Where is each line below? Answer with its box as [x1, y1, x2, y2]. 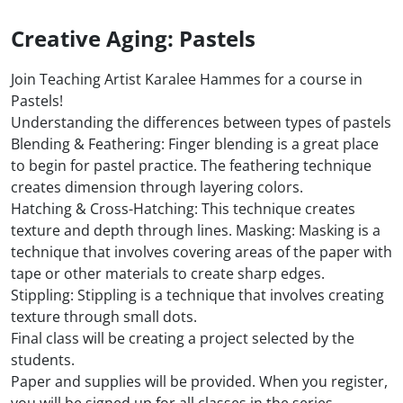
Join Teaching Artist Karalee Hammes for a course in [11, 69, 363, 90]
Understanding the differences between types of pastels [11, 112, 391, 133]
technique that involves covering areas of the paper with [11, 242, 392, 263]
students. [11, 350, 75, 371]
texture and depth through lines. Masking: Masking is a [11, 220, 381, 241]
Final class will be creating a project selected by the [11, 328, 354, 349]
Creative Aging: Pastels [11, 23, 255, 54]
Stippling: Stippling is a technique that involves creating [11, 285, 384, 306]
